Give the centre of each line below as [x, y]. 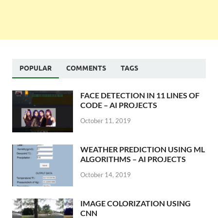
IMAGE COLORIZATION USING [136, 203]
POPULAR [36, 68]
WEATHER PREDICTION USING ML [143, 149]
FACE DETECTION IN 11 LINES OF [140, 95]
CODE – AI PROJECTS [119, 105]
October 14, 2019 [106, 174]
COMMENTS [86, 68]
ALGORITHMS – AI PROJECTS [133, 159]
